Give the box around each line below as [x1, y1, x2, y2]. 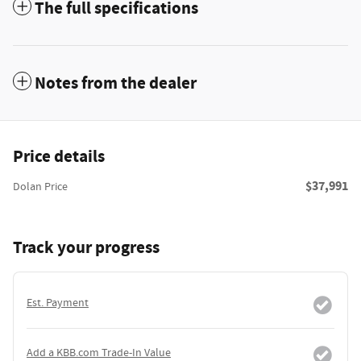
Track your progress [13, 237, 160, 260]
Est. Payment [27, 296, 89, 311]
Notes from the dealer [35, 73, 197, 96]
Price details [13, 146, 105, 169]
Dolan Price [13, 180, 68, 195]
